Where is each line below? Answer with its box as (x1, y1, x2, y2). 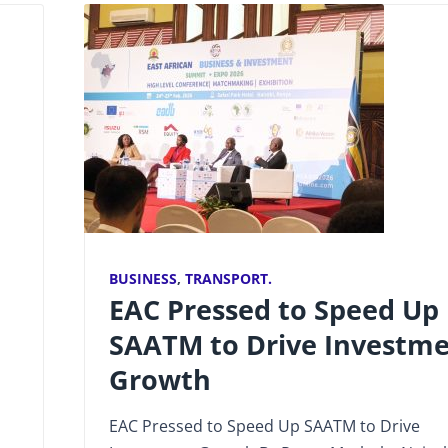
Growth (108, 361, 211, 398)
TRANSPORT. (184, 269, 272, 288)
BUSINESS (108, 269, 177, 288)
